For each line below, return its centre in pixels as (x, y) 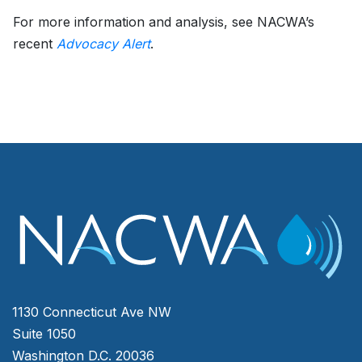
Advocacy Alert (103, 44)
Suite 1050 (44, 334)
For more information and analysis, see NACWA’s (164, 22)
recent (35, 44)
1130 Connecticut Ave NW (92, 312)
